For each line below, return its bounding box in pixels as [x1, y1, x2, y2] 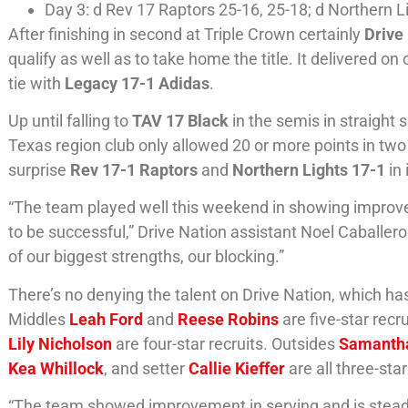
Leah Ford [69, 309, 144, 329]
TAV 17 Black [132, 111, 233, 131]
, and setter [104, 358, 189, 378]
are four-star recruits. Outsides [116, 333, 340, 353]
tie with [8, 73, 66, 93]
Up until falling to [8, 111, 133, 131]
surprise [8, 160, 71, 180]
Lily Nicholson [8, 333, 113, 353]
